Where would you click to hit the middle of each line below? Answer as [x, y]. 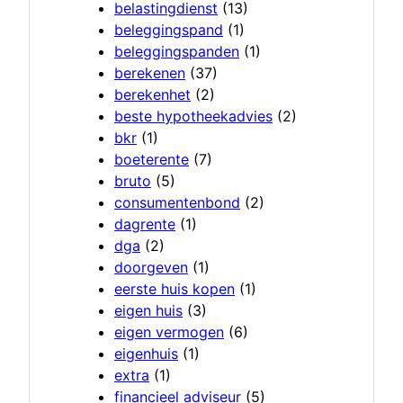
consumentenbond [177, 203]
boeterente [152, 160]
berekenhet [152, 95]
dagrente [145, 224]
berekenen [150, 73]
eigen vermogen [169, 332]
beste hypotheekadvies [193, 116]
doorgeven [151, 268]
